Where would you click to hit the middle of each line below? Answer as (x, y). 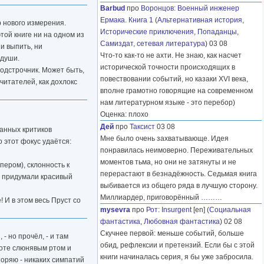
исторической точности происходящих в (168, 67)
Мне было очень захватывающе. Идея (164, 139)
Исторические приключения (147, 32)
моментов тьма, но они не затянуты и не (168, 162)
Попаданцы (217, 32)
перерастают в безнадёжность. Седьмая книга (179, 174)
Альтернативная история (200, 20)
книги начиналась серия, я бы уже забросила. (177, 257)
